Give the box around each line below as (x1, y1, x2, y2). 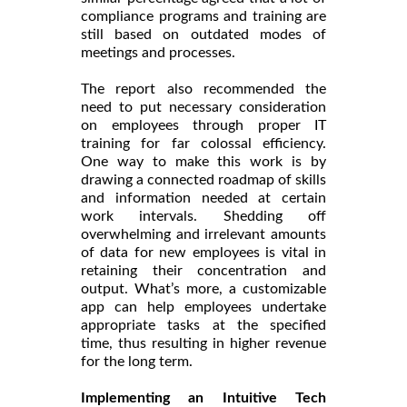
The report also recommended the (81, 81, 326, 96)
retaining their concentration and (81, 263, 326, 278)
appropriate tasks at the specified (81, 317, 326, 333)
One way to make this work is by (81, 154, 326, 169)
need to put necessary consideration (81, 99, 326, 114)
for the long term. (81, 353, 193, 369)
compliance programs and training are (81, 8, 326, 24)
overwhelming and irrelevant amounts (81, 226, 326, 242)
